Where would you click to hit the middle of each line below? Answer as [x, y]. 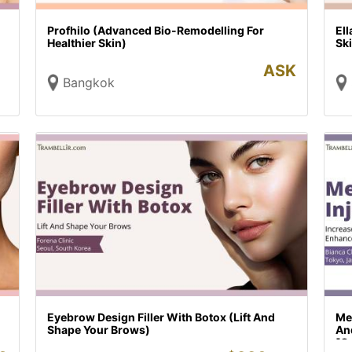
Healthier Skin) [87, 43]
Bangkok [89, 82]
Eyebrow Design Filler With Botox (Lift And [161, 317]
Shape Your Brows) [99, 330]
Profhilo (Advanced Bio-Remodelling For [156, 30]
